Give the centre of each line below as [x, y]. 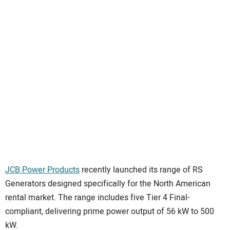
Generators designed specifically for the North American [108, 184]
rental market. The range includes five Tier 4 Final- [97, 197]
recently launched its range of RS [141, 170]
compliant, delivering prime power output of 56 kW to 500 [110, 211]
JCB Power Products [42, 170]
